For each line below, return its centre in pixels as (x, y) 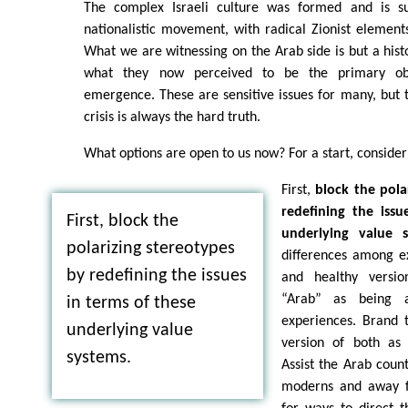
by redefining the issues (156, 276)
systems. (98, 358)
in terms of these (131, 304)
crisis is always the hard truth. (173, 118)
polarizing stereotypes (150, 249)
